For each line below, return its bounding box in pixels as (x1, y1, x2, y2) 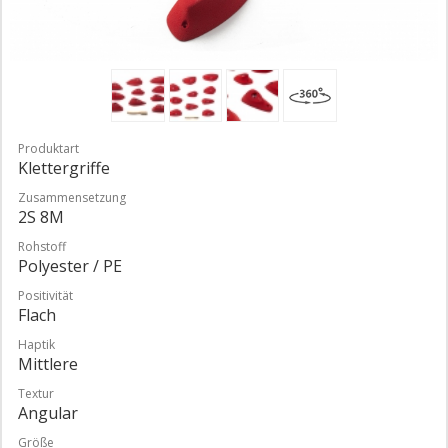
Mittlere (18, 352, 78, 375)
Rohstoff (18, 237, 66, 255)
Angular (18, 401, 78, 424)
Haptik (18, 335, 55, 353)
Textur (18, 384, 54, 402)
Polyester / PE (18, 254, 122, 277)
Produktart (18, 139, 79, 157)
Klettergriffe (18, 156, 110, 179)
